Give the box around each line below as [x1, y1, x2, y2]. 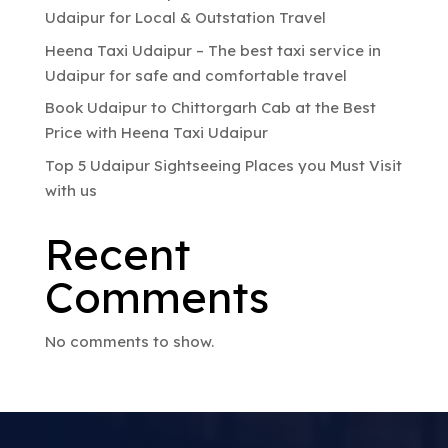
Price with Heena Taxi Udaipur [44, 123, 268, 143]
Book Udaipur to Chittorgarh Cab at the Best [44, 98, 376, 118]
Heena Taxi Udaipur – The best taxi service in [44, 40, 381, 60]
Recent [44, 226, 190, 281]
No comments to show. [44, 331, 214, 351]
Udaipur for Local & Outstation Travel [44, 8, 326, 28]
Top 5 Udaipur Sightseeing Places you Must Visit [44, 155, 402, 175]
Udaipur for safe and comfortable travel [44, 65, 347, 85]
